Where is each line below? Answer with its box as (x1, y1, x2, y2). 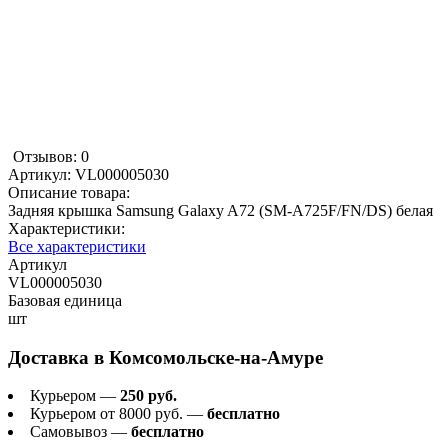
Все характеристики (8, 237, 146, 255)
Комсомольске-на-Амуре (109, 346, 323, 368)
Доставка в (8, 346, 109, 368)
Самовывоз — (30, 423, 131, 441)
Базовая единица (8, 291, 122, 309)
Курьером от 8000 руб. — (30, 405, 207, 423)
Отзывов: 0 (13, 147, 89, 165)
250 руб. (120, 387, 177, 405)
